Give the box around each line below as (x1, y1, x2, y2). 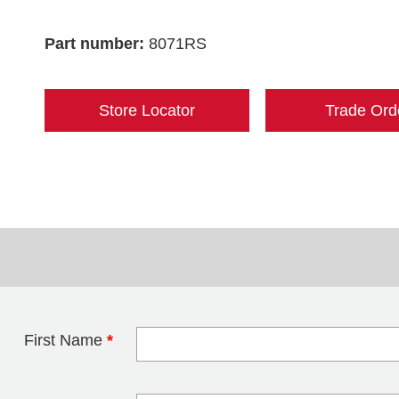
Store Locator (99, 102, 195, 119)
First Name (24, 331, 107, 349)
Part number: (45, 35, 149, 53)
